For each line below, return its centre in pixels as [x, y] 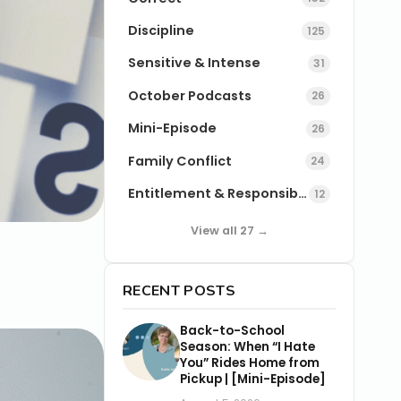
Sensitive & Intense [195, 63]
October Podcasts [190, 95]
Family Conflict [180, 161]
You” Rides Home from [250, 363]
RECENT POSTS [179, 290]
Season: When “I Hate [247, 346]
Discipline [162, 31]
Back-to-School [232, 330]
